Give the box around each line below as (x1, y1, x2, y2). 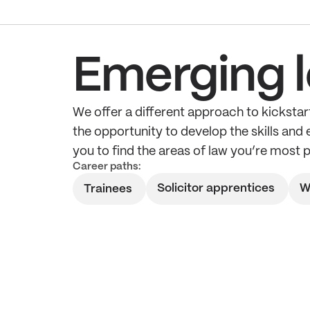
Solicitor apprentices (156, 182, 275, 194)
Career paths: (72, 162, 140, 172)
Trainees (83, 183, 132, 194)
